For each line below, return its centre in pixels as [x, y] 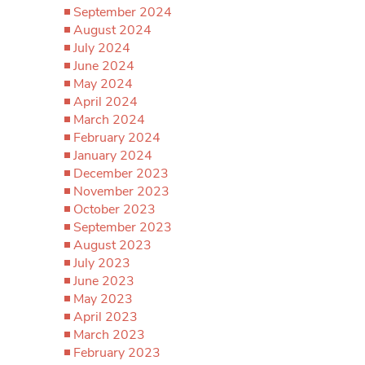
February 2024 [117, 138]
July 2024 [102, 48]
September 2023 [123, 227]
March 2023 [109, 335]
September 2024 [123, 12]
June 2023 [104, 281]
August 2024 [112, 30]
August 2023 [112, 245]
